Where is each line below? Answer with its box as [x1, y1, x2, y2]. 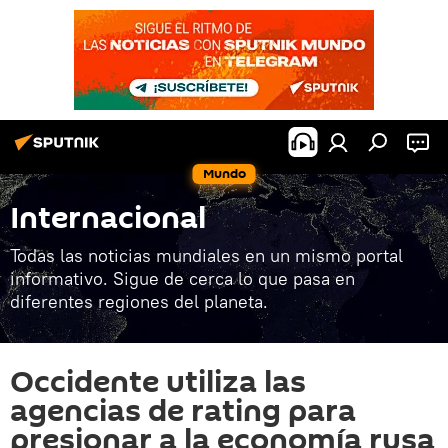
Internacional [10, 197, 206, 240]
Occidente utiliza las [10, 361, 306, 404]
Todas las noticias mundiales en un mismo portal [10, 244, 403, 267]
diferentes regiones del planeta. [10, 290, 268, 313]
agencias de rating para [10, 390, 356, 433]
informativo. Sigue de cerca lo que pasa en [10, 267, 355, 290]
